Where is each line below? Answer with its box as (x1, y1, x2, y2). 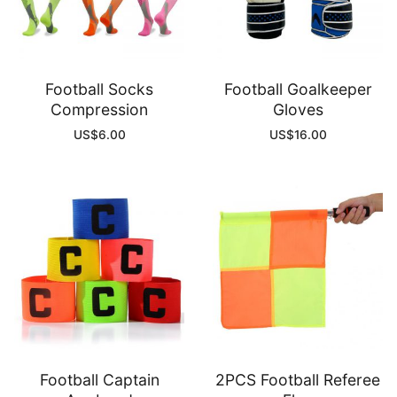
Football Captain (39, 370, 160, 389)
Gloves (272, 100, 323, 120)
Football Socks (45, 80, 153, 99)
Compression (51, 100, 148, 120)
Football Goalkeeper (223, 80, 372, 99)
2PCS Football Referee (215, 370, 380, 389)
